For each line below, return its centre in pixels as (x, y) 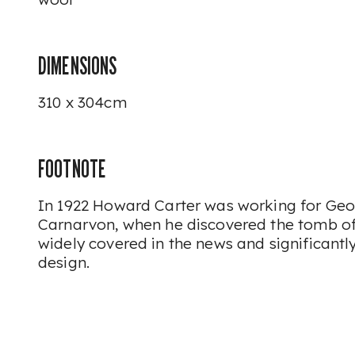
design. (66, 262)
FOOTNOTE (73, 169)
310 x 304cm (82, 102)
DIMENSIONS (78, 66)
